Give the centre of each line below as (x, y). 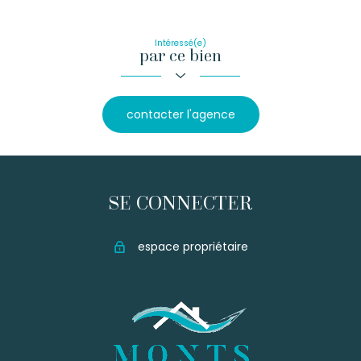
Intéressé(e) (180, 44)
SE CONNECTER (180, 202)
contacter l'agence (180, 115)
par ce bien (180, 56)
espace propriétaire (193, 246)
